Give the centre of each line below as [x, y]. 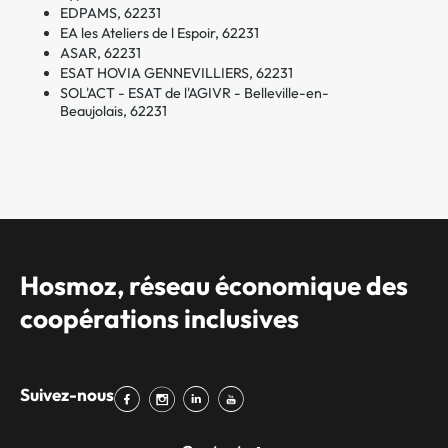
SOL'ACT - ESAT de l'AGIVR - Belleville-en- [194, 92]
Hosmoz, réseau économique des [214, 285]
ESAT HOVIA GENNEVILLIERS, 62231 [176, 72]
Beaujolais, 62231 [113, 110]
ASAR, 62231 [100, 52]
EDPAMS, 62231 [110, 12]
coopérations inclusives [159, 318]
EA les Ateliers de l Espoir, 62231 [159, 32]
